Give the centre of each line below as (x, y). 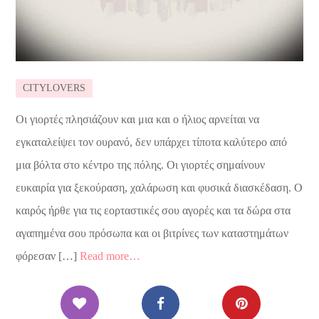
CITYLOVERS (54, 88)
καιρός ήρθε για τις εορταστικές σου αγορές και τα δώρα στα (153, 211)
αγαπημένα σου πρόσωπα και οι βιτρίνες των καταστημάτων (152, 234)
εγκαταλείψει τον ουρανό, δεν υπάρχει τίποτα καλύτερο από (152, 142)
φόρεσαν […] (48, 256)
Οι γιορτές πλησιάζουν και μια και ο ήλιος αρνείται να (138, 120)
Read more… (110, 256)
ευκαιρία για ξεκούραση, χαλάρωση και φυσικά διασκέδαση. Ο (159, 188)
